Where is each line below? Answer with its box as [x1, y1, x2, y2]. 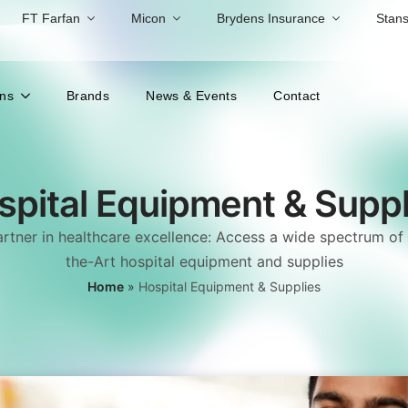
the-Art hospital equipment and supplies [65, 252, 343, 270]
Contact [273, 88, 321, 103]
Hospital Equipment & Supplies [138, 279, 321, 294]
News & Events [146, 88, 238, 103]
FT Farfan [22, 11, 80, 25]
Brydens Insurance [217, 11, 325, 25]
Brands [66, 88, 110, 103]
